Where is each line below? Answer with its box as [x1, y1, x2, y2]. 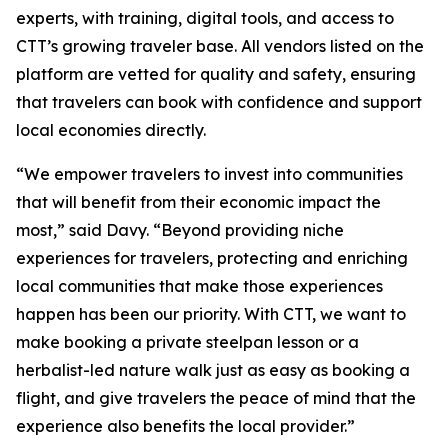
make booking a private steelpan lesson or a [16, 332, 359, 352]
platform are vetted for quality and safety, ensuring [16, 64, 416, 84]
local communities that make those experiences [16, 276, 383, 296]
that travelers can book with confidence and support [16, 92, 422, 112]
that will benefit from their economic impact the [16, 192, 381, 212]
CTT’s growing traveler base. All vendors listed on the [16, 36, 424, 56]
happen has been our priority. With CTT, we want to [16, 304, 406, 324]
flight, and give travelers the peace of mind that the [16, 388, 416, 408]
